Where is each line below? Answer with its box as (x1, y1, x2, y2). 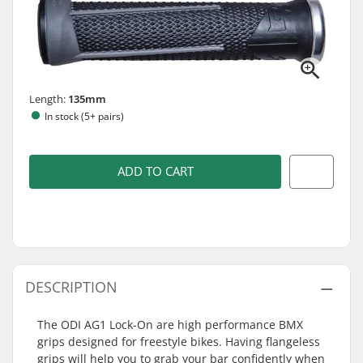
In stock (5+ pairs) (45, 109, 124, 123)
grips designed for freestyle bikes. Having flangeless (37, 334, 320, 349)
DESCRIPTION (25, 277, 117, 297)
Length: (29, 91, 68, 106)
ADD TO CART (117, 163, 194, 180)
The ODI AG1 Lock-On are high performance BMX (37, 317, 303, 332)
